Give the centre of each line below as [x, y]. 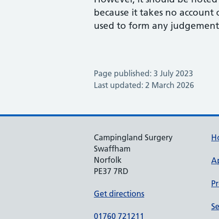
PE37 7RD [111, 171]
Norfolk [108, 160]
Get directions [119, 194]
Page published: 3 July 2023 [143, 73]
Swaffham [112, 149]
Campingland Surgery [133, 137]
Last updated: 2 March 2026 [144, 85]
